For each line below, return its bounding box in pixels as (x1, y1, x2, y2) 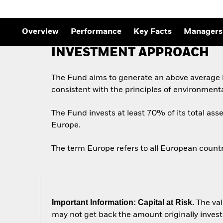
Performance (71, 28, 121, 36)
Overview (22, 28, 59, 36)
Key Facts (133, 28, 172, 36)
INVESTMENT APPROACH (51, 47, 210, 59)
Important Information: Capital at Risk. (52, 198, 195, 207)
